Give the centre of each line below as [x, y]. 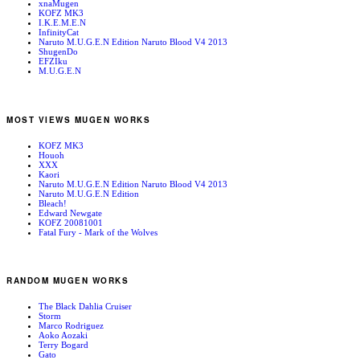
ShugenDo [58, 52]
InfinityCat [59, 33]
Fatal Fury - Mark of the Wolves [98, 232]
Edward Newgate [70, 213]
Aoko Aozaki [63, 335]
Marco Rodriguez [71, 326]
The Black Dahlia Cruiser [85, 307]
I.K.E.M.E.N [62, 23]
